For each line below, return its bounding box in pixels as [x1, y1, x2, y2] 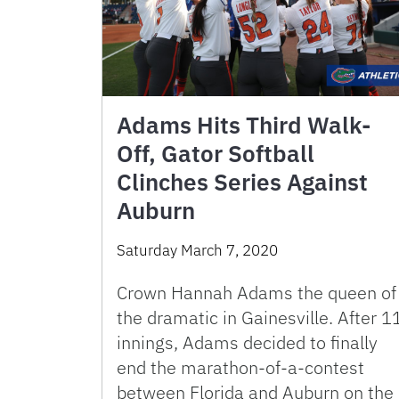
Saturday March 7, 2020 [117, 240, 278, 260]
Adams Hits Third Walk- [117, 109, 370, 140]
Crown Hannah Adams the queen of [117, 280, 396, 305]
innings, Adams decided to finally [117, 330, 378, 354]
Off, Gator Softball [117, 137, 314, 168]
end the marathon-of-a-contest [117, 354, 364, 379]
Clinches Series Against [117, 166, 368, 197]
